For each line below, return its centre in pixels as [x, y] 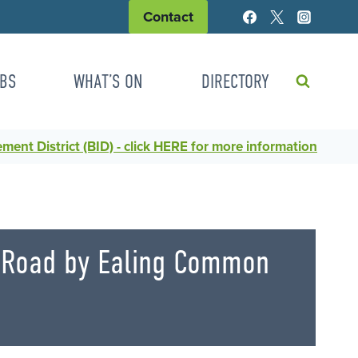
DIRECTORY [235, 82]
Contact [168, 17]
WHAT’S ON [109, 82]
